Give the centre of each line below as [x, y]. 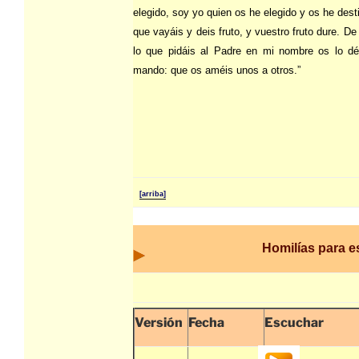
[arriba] [153, 194]
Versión [159, 323]
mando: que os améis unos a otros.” [217, 71]
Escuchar [294, 323]
